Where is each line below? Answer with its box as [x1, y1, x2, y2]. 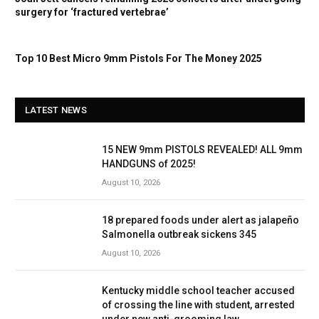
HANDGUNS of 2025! [102, 157, 196, 169]
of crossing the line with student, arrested [102, 298, 295, 310]
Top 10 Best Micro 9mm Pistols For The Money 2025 [15, 52, 262, 64]
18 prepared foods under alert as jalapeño [102, 214, 299, 226]
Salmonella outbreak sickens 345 [102, 228, 256, 240]
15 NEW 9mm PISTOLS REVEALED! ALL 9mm [102, 143, 303, 155]
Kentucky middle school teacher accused [102, 284, 295, 296]
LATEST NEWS [25, 104, 87, 115]
